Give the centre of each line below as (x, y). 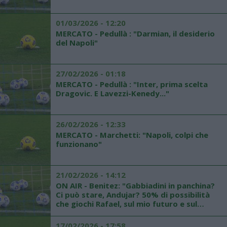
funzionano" (79, 144)
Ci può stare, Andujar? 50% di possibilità (134, 195)
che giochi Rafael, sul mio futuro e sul (126, 204)
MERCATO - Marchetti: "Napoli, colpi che (132, 135)
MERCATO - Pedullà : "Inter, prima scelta (132, 84)
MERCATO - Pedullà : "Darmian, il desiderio (135, 33)
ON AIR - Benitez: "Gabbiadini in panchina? (135, 185)
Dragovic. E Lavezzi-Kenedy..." (112, 93)
